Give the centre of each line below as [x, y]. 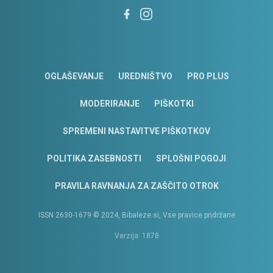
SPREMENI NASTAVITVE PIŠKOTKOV [136, 131]
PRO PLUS [208, 76]
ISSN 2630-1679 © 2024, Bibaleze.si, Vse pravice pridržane [136, 215]
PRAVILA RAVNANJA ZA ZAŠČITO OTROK [136, 186]
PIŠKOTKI [174, 104]
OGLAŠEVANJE [74, 76]
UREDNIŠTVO [145, 76]
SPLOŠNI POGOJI [191, 159]
